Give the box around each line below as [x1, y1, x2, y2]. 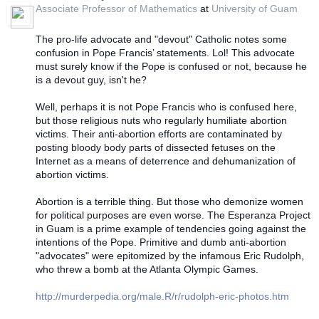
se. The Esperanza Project [191, 209, 310, 221]
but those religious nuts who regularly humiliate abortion [36, 114, 287, 126]
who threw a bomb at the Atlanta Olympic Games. [36, 263, 258, 275]
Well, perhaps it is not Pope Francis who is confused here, [36, 100, 297, 113]
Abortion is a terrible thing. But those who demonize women [36, 195, 303, 207]
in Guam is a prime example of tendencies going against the [36, 222, 306, 234]
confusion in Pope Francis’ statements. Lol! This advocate [36, 46, 295, 58]
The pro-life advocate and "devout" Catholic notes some [36, 33, 287, 45]
